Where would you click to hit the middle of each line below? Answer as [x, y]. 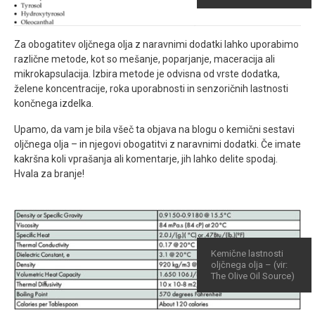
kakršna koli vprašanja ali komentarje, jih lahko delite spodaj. [146, 159]
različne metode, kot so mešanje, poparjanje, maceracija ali [144, 59]
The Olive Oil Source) [252, 276]
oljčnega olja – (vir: [249, 265]
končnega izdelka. [54, 103]
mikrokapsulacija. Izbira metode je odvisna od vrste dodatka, [147, 73]
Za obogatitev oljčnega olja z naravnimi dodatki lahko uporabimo [156, 44]
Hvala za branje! [49, 173]
